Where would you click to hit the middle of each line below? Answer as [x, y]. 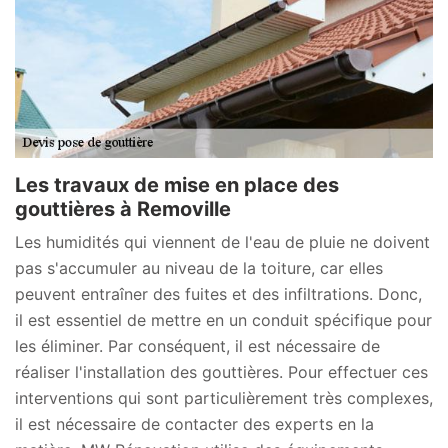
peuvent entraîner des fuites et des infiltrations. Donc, [218, 294]
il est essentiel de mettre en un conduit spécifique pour [223, 320]
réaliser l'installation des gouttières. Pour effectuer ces [221, 372]
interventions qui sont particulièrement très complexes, [224, 398]
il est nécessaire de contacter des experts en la [194, 424]
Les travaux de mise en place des [177, 185]
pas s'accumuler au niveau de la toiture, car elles [199, 268]
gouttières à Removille [123, 209]
